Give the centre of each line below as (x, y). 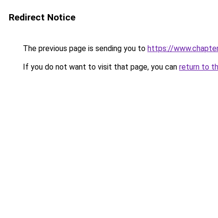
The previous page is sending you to (84, 48)
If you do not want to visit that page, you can (100, 67)
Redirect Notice (42, 17)
